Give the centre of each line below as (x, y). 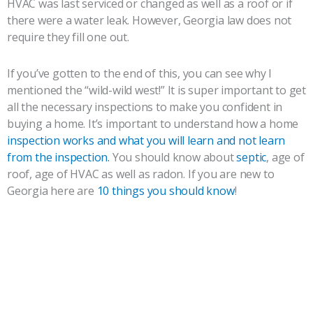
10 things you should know (166, 191)
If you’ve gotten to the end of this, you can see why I (140, 74)
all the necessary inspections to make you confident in (145, 107)
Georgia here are (52, 191)
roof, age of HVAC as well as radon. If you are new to (141, 174)
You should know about (173, 158)
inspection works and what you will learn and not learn (146, 141)
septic (252, 158)
